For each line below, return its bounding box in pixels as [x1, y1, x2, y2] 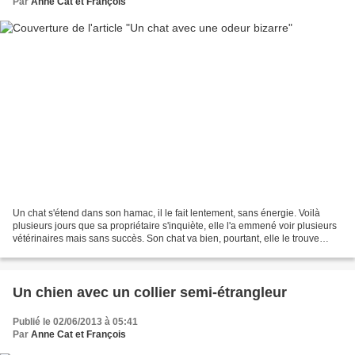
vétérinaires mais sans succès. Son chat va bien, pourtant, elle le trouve [13, 233, 319, 245]
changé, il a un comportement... [13, 246, 147, 258]
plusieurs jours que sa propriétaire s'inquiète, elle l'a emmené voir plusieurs [13, 220, 337, 232]
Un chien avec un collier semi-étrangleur [13, 284, 287, 301]
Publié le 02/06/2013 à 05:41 [13, 316, 138, 328]
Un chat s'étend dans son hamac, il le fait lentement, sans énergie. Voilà [13, 208, 320, 219]
